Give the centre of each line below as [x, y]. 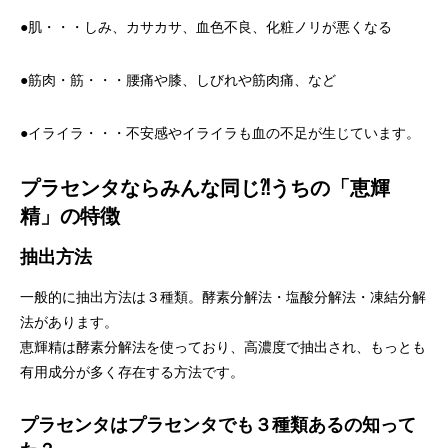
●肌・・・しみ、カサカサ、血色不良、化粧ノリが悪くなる [206, 27]
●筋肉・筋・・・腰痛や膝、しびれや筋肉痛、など [178, 80]
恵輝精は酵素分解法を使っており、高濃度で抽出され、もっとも [223, 347]
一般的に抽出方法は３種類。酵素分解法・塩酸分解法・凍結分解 [223, 297]
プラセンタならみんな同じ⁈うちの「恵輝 [205, 188]
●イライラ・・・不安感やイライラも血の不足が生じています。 [220, 133]
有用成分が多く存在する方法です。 [132, 372]
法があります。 [69, 322]
